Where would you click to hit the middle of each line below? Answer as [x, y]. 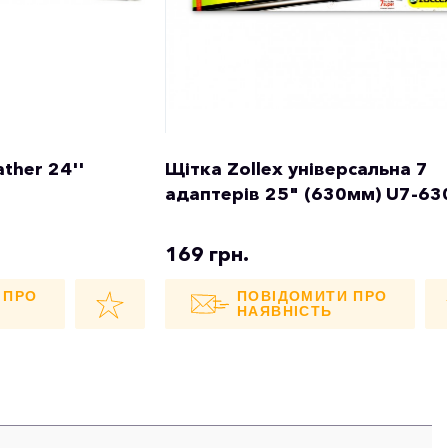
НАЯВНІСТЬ [285, 310]
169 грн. [207, 253]
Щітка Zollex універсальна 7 [296, 168]
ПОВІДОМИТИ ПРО [312, 295]
